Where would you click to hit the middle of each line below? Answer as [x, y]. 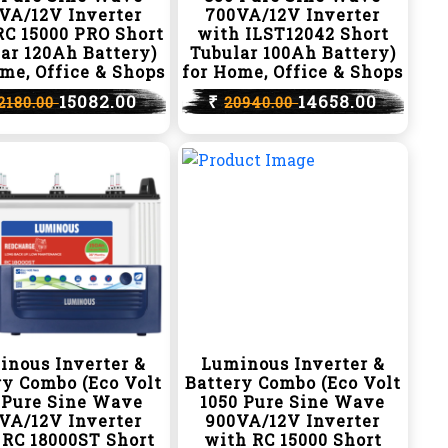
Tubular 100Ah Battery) [292, 52]
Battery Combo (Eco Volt [292, 382]
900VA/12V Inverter [293, 420]
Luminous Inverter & [292, 363]
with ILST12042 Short [292, 33]
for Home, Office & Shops [293, 71]
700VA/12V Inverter [293, 14]
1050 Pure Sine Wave [293, 401]
